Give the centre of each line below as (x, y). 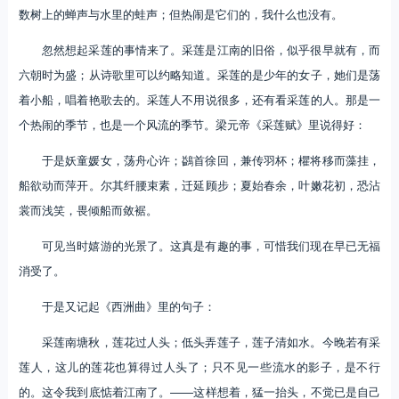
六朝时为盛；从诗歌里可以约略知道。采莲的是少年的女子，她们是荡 (199, 75)
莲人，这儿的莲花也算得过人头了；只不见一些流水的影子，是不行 (199, 367)
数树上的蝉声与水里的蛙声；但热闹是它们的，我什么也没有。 (180, 14)
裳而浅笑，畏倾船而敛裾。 (88, 210)
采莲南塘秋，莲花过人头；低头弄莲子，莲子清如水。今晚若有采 (211, 342)
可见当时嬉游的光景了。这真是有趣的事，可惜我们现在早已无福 (211, 246)
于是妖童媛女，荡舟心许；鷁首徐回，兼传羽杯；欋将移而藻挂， (211, 160)
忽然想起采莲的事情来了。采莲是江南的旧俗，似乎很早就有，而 (211, 50)
